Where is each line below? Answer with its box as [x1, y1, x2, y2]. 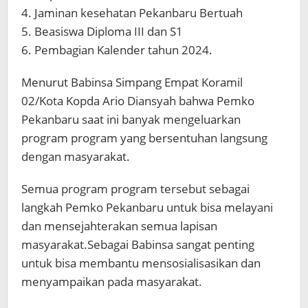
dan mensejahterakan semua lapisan [21, 217, 217, 234]
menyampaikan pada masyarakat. [21, 273, 202, 289]
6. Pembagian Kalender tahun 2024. [21, 41, 212, 58]
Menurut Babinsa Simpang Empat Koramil [21, 74, 243, 90]
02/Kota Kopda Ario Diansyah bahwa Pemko [21, 92, 254, 109]
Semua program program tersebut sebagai [21, 180, 250, 197]
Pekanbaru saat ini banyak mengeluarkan [21, 111, 241, 127]
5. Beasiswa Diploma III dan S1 [21, 23, 183, 39]
